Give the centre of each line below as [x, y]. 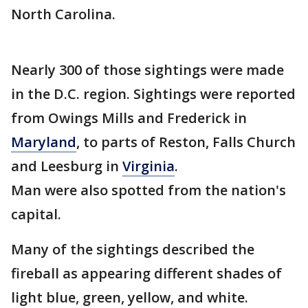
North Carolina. [63, 14]
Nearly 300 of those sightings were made [147, 70]
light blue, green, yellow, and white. [130, 297]
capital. [36, 214]
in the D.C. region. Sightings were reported [153, 94]
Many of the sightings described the [133, 249]
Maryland [44, 142]
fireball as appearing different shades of [146, 273]
